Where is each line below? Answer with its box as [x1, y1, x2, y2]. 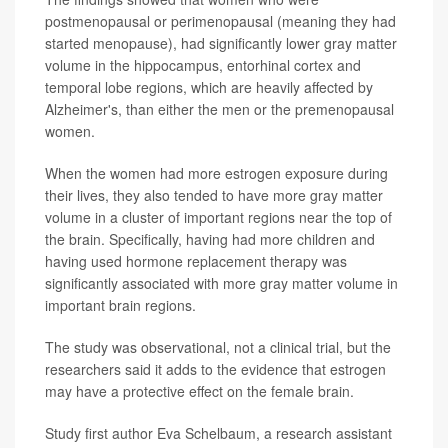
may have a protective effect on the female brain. [45, 380, 354, 401]
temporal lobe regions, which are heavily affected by [45, 76, 373, 97]
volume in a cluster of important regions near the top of [45, 206, 392, 227]
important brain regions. [45, 294, 196, 315]
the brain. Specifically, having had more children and [45, 228, 375, 249]
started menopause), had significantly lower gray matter [45, 32, 397, 53]
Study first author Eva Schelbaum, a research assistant [45, 422, 392, 443]
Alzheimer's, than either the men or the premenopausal [45, 98, 394, 119]
